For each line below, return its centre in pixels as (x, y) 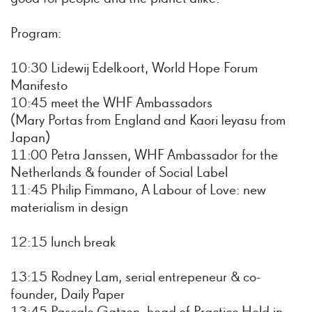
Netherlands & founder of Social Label (119, 173)
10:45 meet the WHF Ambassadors (112, 103)
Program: (36, 33)
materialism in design (70, 208)
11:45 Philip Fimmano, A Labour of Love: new (139, 190)
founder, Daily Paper (68, 295)
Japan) (30, 138)
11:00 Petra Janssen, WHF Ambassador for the (145, 155)
